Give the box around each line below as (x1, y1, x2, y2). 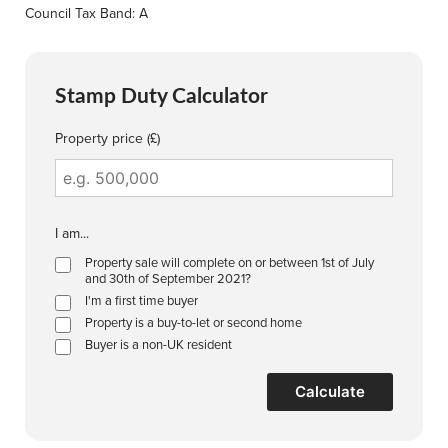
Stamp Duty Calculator (55, 78, 268, 109)
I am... (55, 222, 89, 243)
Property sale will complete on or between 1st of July (85, 252, 374, 271)
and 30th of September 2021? (85, 268, 251, 287)
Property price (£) (55, 127, 160, 148)
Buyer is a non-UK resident (85, 334, 232, 353)
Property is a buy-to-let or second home (85, 312, 302, 331)
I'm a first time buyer (85, 290, 198, 309)
